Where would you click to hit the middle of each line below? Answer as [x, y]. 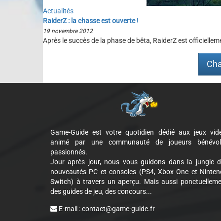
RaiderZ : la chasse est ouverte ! [91, 21]
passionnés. [69, 152]
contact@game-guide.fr [118, 209]
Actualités [58, 11]
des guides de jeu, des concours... [101, 191]
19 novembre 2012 [68, 31]
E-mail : [70, 209]
